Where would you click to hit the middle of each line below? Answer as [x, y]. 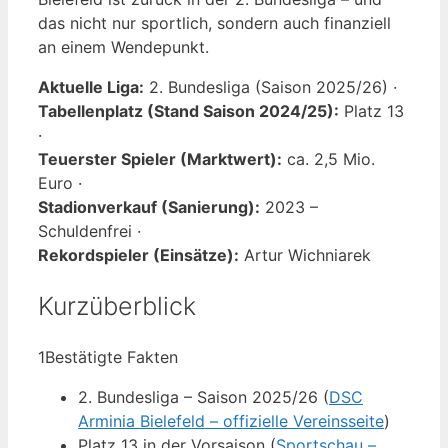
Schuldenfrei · [89, 230]
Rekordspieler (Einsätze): [138, 254]
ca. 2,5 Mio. [328, 158]
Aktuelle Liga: [91, 86]
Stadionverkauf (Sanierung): [149, 206]
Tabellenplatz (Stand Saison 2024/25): [188, 110]
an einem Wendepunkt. [123, 46]
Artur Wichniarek [305, 254]
